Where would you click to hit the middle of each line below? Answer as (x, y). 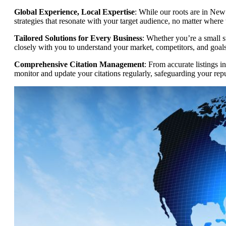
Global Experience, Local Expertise (74, 12)
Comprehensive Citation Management (79, 65)
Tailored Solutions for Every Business (78, 38)
